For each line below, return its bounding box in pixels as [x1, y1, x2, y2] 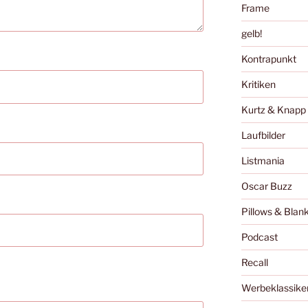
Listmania [241, 155, 285, 167]
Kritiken [241, 78, 276, 91]
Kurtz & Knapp [241, 104, 306, 116]
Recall [241, 256, 268, 269]
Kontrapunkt [241, 53, 296, 65]
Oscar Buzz [241, 180, 292, 192]
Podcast [241, 231, 278, 243]
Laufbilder [241, 129, 285, 142]
